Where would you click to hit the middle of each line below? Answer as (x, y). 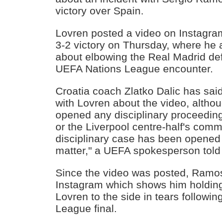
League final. (86, 208)
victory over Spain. (100, 11)
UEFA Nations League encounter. (135, 69)
